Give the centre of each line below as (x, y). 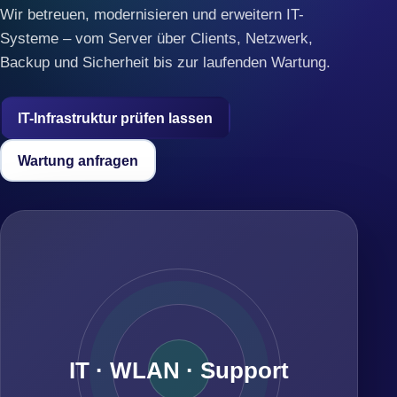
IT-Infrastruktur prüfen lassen (115, 118)
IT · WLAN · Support (179, 370)
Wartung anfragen (78, 160)
